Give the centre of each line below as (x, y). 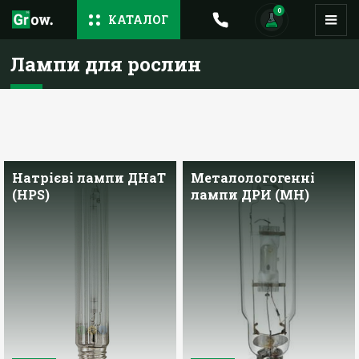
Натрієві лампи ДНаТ (89, 177)
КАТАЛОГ (138, 20)
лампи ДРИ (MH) (250, 194)
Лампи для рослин (106, 64)
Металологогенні (253, 177)
